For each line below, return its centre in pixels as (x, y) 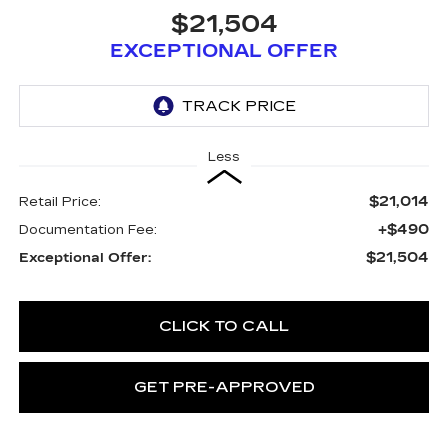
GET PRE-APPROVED (224, 386)
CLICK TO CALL (224, 325)
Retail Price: (59, 201)
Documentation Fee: (87, 229)
